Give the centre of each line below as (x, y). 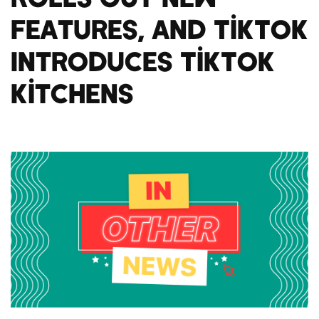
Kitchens (72, 93)
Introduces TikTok (143, 61)
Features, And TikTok (159, 29)
